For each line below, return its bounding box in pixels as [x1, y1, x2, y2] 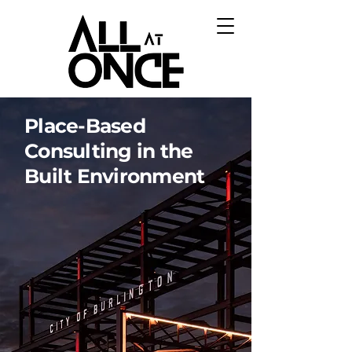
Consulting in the [24, 139, 193, 163]
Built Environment [24, 164, 205, 188]
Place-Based [24, 114, 150, 137]
